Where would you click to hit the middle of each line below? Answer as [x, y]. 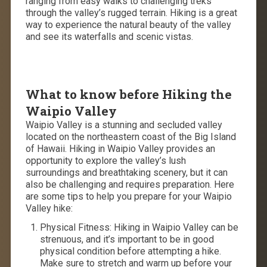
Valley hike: [49, 208]
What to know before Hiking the [128, 94]
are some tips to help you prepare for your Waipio [128, 196]
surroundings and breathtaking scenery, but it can [126, 172]
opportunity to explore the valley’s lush [105, 160]
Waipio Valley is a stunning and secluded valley [124, 125]
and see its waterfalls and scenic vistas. [109, 36]
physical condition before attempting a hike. [130, 251]
